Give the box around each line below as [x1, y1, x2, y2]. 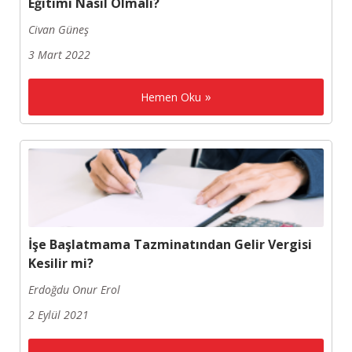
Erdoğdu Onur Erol [28, 282, 120, 298]
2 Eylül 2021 [28, 307, 89, 323]
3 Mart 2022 [28, 47, 90, 63]
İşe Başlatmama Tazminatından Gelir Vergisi [28, 236, 312, 254]
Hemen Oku [141, 90, 201, 105]
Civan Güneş [28, 22, 89, 38]
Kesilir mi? [28, 255, 93, 273]
